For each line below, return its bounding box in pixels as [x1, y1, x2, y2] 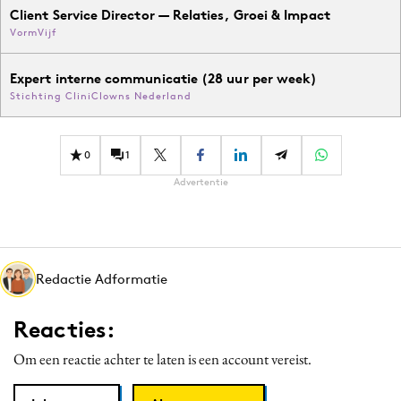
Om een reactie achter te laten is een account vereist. [13, 348, 311, 369]
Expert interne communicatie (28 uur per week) [10, 69, 318, 87]
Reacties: [13, 314, 115, 344]
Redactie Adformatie [36, 269, 167, 287]
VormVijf [10, 25, 56, 38]
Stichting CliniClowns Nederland [10, 89, 192, 102]
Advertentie [173, 175, 228, 188]
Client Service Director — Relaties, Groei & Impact [10, 5, 330, 23]
